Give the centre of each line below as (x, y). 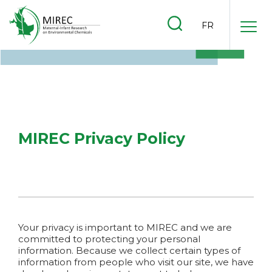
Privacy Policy (127, 138)
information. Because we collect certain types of (129, 250)
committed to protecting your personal (109, 239)
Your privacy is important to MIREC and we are (125, 227)
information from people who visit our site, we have (136, 262)
